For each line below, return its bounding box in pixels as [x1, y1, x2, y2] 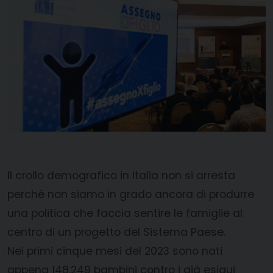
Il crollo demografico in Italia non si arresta [7, 168, 235, 183]
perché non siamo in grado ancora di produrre [7, 187, 254, 202]
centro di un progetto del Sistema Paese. [7, 225, 225, 240]
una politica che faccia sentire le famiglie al [7, 206, 243, 221]
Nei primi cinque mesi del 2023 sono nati [7, 244, 222, 259]
